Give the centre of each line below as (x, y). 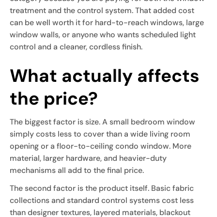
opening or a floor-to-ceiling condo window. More (101, 146)
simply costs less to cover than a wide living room (100, 134)
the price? (54, 98)
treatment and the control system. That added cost (102, 10)
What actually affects (105, 75)
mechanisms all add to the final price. (77, 170)
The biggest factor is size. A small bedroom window (102, 122)
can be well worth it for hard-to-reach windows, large (107, 22)
